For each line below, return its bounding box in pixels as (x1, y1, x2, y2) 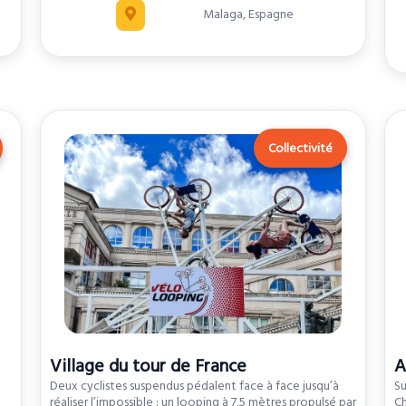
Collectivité (267, 140, 333, 159)
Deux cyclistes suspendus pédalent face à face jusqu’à (49, 377, 339, 396)
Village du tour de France (49, 353, 246, 380)
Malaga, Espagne (202, 5, 294, 24)
